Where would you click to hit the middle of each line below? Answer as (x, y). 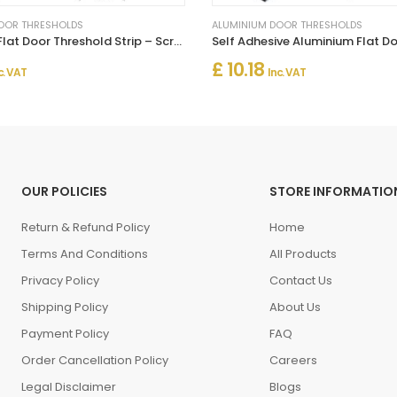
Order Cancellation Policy (94, 360)
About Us (295, 307)
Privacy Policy (60, 280)
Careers (293, 360)
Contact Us (300, 280)
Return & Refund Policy (85, 227)
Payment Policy (65, 333)
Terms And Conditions (84, 253)
